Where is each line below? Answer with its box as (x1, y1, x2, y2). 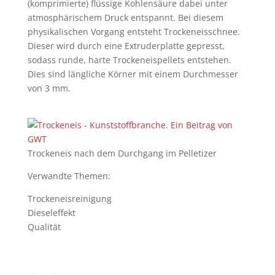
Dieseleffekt (27, 207, 76, 219)
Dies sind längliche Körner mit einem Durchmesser (27, 68, 238, 80)
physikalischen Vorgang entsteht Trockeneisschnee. (27, 26, 240, 37)
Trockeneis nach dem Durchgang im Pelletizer (27, 147, 217, 159)
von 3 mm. (27, 82, 71, 94)
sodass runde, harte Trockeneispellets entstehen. (27, 54, 231, 66)
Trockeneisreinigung (27, 193, 112, 204)
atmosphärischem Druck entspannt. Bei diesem (27, 12, 223, 23)
